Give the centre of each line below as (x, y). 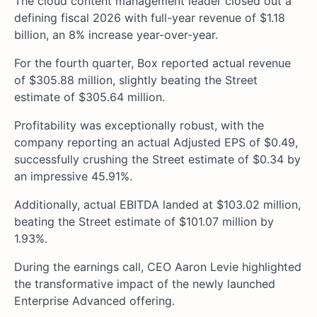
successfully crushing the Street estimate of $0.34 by (157, 160)
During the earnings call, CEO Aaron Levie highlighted (158, 267)
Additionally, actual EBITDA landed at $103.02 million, (157, 205)
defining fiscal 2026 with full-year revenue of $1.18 (150, 18)
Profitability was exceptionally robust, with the (139, 126)
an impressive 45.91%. (75, 177)
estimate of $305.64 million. (91, 97)
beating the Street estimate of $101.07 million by (144, 222)
